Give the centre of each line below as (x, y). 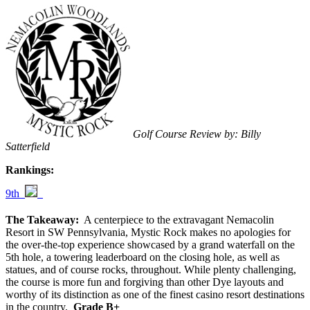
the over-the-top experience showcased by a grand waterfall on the (150, 245)
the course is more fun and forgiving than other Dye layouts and (145, 282)
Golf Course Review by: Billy (197, 134)
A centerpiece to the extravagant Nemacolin (176, 220)
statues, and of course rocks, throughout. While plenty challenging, (151, 270)
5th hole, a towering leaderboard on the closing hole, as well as (143, 257)
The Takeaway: (42, 220)
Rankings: (30, 170)
